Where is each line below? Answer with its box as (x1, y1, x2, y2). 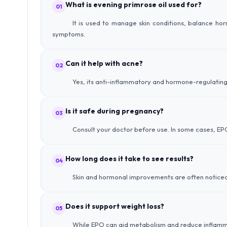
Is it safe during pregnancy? (65, 106, 164, 116)
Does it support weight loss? (65, 202, 164, 211)
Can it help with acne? (65, 59, 143, 68)
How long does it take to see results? (65, 154, 194, 163)
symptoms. (52, 30, 85, 38)
